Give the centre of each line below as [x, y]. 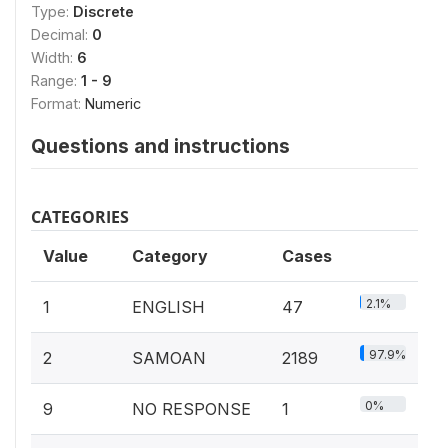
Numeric [113, 103]
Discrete [103, 11]
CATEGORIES [80, 217]
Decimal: [61, 34]
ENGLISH [168, 307]
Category [170, 256]
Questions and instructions [160, 146]
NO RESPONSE [191, 409]
